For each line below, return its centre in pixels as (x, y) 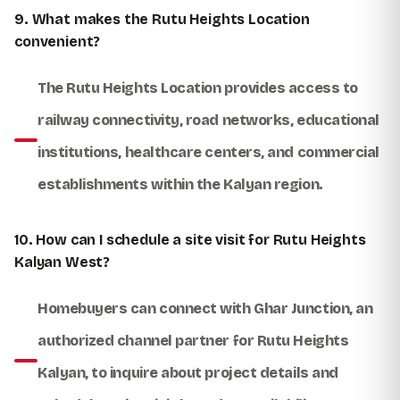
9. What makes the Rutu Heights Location (162, 19)
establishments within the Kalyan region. (180, 184)
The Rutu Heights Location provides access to (198, 87)
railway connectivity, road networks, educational (208, 120)
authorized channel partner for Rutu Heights (193, 340)
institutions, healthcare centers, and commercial (208, 152)
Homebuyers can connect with (146, 308)
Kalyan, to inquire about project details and (188, 372)
